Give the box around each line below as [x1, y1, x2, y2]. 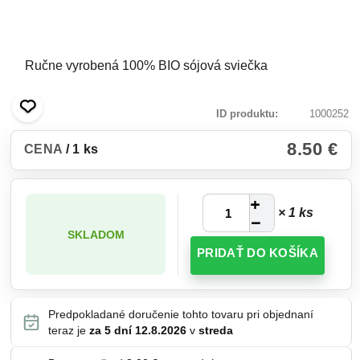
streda [198, 324, 233, 337]
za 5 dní [89, 324, 132, 337]
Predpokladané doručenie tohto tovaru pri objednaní [48, 308, 313, 321]
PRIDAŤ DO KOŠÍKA [197, 246, 318, 260]
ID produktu [216, 108, 275, 120]
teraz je [48, 324, 89, 337]
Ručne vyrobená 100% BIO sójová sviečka [25, 59, 268, 72]
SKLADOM [67, 227, 125, 241]
